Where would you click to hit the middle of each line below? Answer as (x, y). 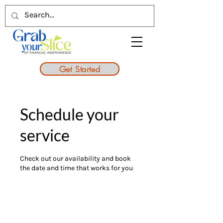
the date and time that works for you (76, 168)
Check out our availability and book (75, 159)
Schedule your (69, 114)
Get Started (80, 69)
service (45, 135)
